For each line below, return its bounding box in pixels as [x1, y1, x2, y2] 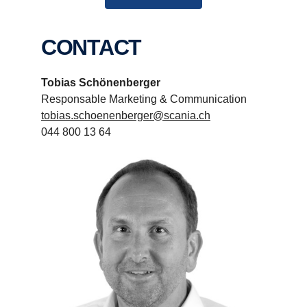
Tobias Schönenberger [41, 76, 160, 88]
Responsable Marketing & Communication [41, 93, 247, 105]
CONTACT [56, 34, 147, 60]
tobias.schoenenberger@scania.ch [41, 109, 210, 121]
